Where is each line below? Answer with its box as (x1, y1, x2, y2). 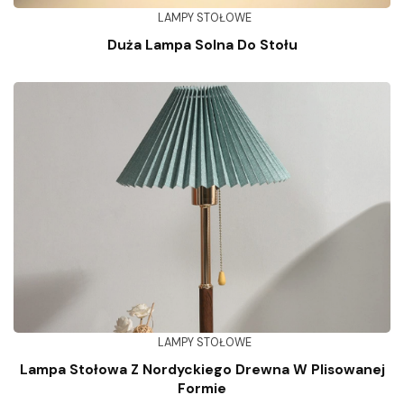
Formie (178, 380, 226, 399)
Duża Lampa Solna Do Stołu (106, 35, 298, 54)
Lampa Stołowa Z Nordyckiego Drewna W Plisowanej (19, 361, 385, 380)
